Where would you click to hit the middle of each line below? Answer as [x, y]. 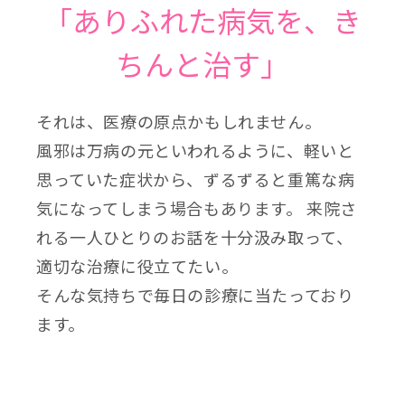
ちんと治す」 [202, 64]
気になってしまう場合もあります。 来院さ [197, 208]
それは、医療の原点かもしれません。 [179, 122]
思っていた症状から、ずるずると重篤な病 [196, 179]
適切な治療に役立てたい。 [137, 266]
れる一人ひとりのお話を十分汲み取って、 [195, 237]
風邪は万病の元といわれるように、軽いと [195, 151]
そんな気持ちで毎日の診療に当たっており [195, 295]
